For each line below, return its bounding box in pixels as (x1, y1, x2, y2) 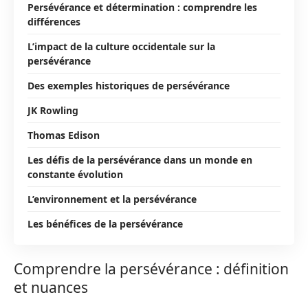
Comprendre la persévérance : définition (14, 259, 289, 278)
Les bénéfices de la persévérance (27, 217, 183, 230)
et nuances (14, 278, 88, 297)
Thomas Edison (27, 128, 100, 142)
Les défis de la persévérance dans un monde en (27, 153, 252, 166)
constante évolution (27, 167, 123, 181)
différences (27, 14, 80, 28)
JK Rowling (27, 103, 78, 117)
